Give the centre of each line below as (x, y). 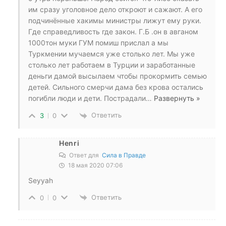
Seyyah (41, 180)
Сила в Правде (124, 155)
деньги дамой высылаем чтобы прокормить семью (118, 76)
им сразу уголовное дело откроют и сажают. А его (115, 10)
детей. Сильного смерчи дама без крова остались (116, 87)
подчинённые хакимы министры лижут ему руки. (115, 21)
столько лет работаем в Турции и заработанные (112, 65)
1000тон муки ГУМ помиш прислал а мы (98, 43)
